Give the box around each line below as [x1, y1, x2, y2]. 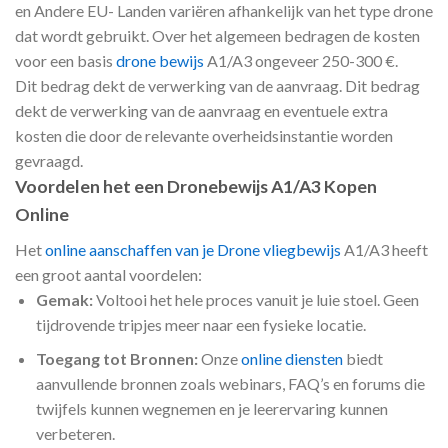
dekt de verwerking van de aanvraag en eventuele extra [15, 100, 388, 120]
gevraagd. [15, 150, 83, 170]
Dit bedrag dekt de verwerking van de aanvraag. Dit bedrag [15, 75, 420, 95]
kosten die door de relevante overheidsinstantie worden [15, 125, 393, 145]
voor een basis [15, 50, 116, 70]
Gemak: [35, 289, 93, 309]
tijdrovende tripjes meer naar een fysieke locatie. [35, 314, 366, 334]
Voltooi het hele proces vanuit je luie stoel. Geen [92, 289, 419, 309]
